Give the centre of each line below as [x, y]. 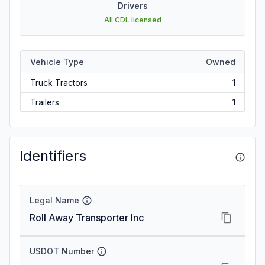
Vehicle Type [57, 62]
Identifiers [53, 156]
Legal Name [54, 200]
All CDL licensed [132, 20]
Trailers [44, 102]
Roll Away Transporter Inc [87, 218]
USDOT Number [62, 251]
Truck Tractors [59, 82]
